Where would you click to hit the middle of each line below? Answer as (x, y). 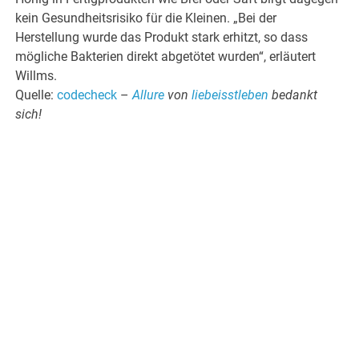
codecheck (87, 95)
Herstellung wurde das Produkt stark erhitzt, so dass (162, 38)
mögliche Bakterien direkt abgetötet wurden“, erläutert (166, 57)
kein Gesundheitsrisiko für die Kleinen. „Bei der (146, 18)
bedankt (295, 95)
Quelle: (36, 95)
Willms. (36, 76)
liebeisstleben (232, 95)
